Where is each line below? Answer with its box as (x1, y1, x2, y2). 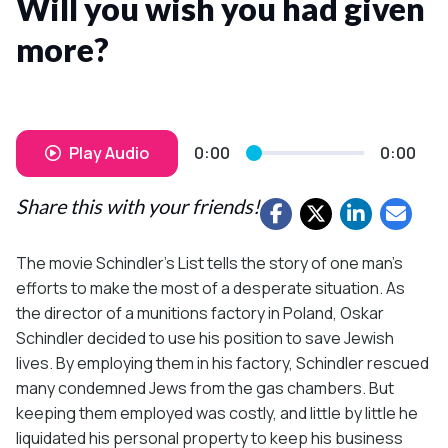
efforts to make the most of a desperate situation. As (16, 276, 405, 299)
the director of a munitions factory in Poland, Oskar (16, 301, 384, 324)
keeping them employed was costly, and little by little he (16, 401, 418, 424)
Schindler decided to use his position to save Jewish (16, 326, 394, 349)
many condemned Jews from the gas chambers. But (16, 376, 394, 399)
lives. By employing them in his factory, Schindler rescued (16, 351, 429, 374)
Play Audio (69, 141, 149, 164)
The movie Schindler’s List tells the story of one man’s (16, 251, 403, 274)
